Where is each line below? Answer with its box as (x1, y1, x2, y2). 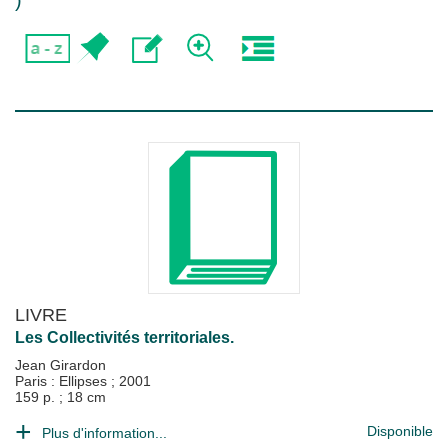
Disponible (367, 423, 433, 439)
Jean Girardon (15, 357, 106, 373)
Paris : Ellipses (15, 373, 111, 389)
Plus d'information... (42, 425, 167, 441)
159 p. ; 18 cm (15, 389, 106, 405)
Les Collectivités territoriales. (15, 329, 234, 346)
